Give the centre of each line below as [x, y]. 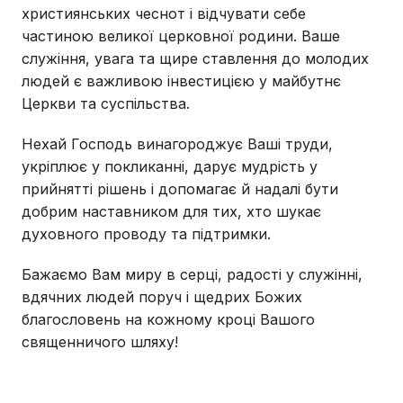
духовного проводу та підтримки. [146, 234]
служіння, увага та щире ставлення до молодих [195, 59]
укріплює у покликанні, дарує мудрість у [170, 167]
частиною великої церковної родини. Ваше [181, 36]
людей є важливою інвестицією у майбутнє [181, 81]
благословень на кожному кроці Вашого [168, 320]
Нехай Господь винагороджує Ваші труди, [177, 144]
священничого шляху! [100, 342]
